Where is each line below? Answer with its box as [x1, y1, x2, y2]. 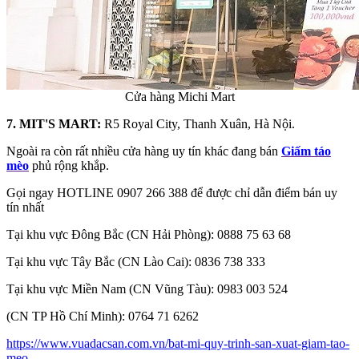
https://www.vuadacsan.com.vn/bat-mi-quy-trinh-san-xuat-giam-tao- [6, 336, 349, 350]
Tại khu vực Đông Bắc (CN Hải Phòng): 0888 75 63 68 [6, 227, 291, 241]
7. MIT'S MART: [6, 116, 101, 131]
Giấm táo [281, 143, 331, 158]
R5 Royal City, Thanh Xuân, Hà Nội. [101, 116, 295, 131]
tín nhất [6, 200, 44, 214]
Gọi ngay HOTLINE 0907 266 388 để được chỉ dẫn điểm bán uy [6, 185, 337, 200]
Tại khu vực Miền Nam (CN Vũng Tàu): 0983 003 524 [6, 281, 288, 296]
